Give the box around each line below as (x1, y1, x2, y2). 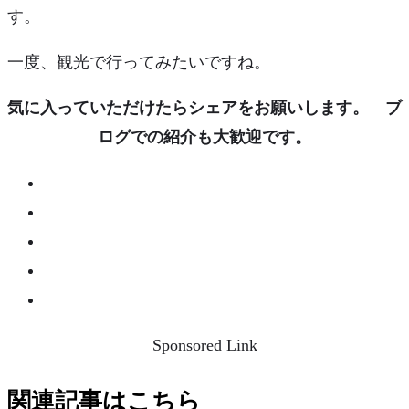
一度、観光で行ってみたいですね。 (7, 52, 270, 71)
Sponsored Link (152, 335, 257, 354)
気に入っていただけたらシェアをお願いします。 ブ (7, 98, 402, 117)
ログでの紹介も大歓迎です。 (98, 127, 311, 146)
